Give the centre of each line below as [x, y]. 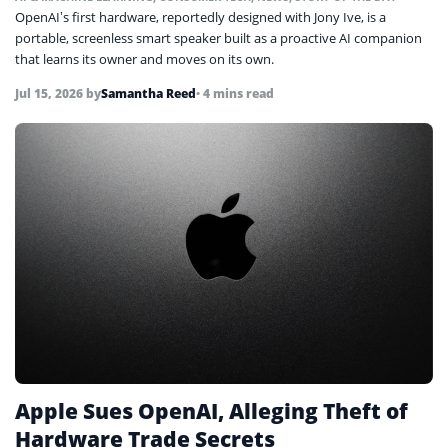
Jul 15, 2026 [50, 93]
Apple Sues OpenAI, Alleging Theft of [211, 410]
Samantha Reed [148, 93]
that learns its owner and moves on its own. [144, 58]
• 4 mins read [235, 93]
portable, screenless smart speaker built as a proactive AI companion [218, 37]
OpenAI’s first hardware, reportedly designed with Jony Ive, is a [200, 16]
